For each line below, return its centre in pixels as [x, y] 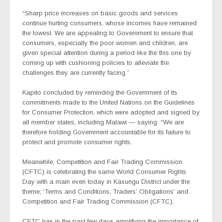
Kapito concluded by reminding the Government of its [100, 92]
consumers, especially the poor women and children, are [105, 43]
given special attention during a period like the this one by [107, 53]
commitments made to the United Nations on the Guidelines [109, 102]
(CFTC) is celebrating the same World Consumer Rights [104, 171]
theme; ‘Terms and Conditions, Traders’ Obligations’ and [105, 191]
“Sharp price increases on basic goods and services [100, 13]
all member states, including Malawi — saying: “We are [103, 122]
